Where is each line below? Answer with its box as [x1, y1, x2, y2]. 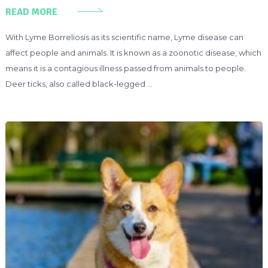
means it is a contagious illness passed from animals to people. [5, 63, 246, 74]
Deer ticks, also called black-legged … [5, 79, 153, 89]
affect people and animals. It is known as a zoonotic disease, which [5, 48, 261, 58]
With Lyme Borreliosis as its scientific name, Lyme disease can [5, 32, 243, 42]
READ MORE [5, 6, 57, 19]
